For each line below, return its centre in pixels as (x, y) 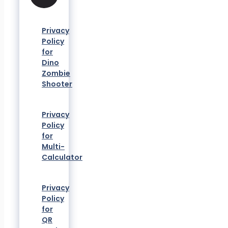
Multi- (53, 146)
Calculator (62, 157)
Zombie (56, 73)
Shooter (57, 84)
